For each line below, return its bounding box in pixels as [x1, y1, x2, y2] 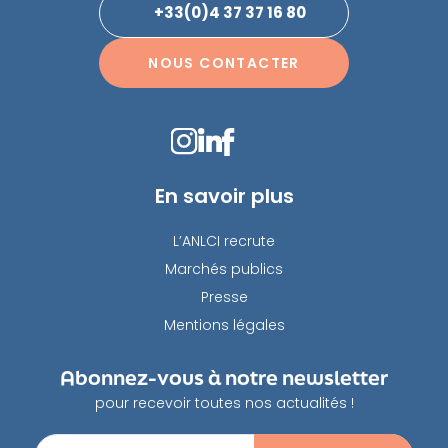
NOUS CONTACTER [148, 52, 300, 73]
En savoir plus [154, 181, 294, 210]
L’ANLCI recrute [173, 230, 275, 251]
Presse [200, 286, 248, 307]
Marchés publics [165, 258, 283, 279]
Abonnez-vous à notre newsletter [60, 363, 388, 391]
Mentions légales [163, 314, 285, 335]
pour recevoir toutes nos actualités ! [94, 392, 354, 413]
